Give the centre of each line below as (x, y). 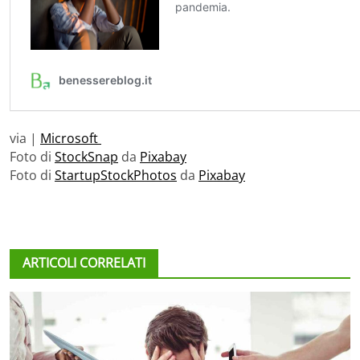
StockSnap (86, 156)
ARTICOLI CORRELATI (84, 262)
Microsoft (71, 138)
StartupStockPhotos (116, 175)
